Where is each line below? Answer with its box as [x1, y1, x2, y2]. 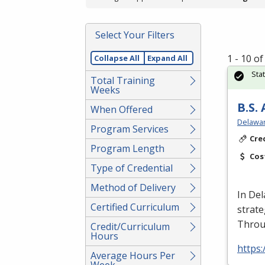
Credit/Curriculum [91, 219, 170, 233]
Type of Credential [91, 161, 173, 174]
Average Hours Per [91, 248, 175, 262]
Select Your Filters [95, 28, 174, 41]
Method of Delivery [91, 180, 176, 194]
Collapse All [94, 52, 140, 63]
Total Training [91, 73, 155, 87]
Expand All [147, 52, 188, 63]
